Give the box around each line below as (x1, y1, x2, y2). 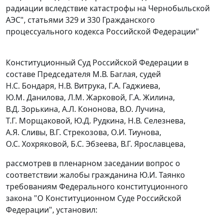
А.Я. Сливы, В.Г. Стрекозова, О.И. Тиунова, (6, 127, 161, 138)
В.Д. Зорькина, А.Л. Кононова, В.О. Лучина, (6, 104, 165, 115)
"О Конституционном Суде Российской (32, 193, 181, 204)
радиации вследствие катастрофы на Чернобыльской (6, 3, 210, 14)
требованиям (6, 181, 59, 192)
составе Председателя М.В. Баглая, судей (6, 69, 161, 80)
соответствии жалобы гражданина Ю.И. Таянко (6, 170, 185, 181)
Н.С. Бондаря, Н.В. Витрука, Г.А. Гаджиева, (6, 80, 160, 92)
